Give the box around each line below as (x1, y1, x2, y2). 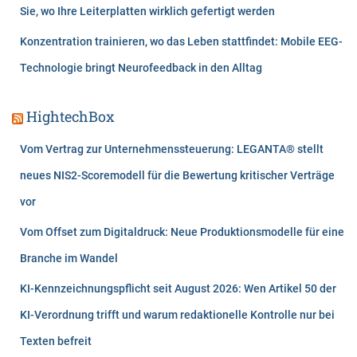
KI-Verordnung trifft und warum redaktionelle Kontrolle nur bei (20, 308, 335, 322)
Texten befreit (20, 335, 92, 348)
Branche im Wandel (20, 252, 118, 265)
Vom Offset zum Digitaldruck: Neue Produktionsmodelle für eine (20, 226, 344, 239)
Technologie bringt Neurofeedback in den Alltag (20, 61, 262, 75)
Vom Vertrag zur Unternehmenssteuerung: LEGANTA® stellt (20, 143, 324, 156)
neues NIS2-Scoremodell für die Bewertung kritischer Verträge (20, 169, 335, 182)
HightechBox (26, 107, 115, 127)
